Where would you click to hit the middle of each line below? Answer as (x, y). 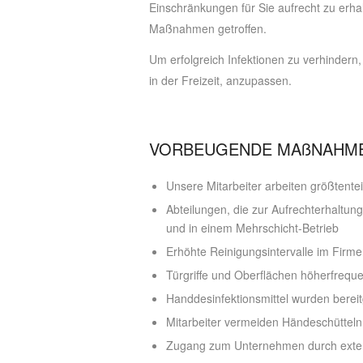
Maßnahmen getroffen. (208, 28)
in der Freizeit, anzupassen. (221, 80)
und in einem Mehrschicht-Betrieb (253, 228)
